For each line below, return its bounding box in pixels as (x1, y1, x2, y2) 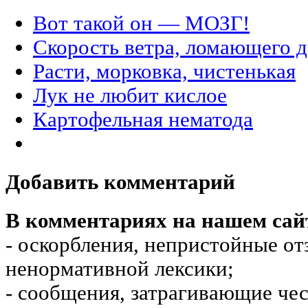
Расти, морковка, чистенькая (33, 59, 296, 83)
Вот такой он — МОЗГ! (33, 11, 250, 35)
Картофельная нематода (33, 107, 253, 131)
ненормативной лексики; (5, 257, 234, 281)
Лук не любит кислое (33, 83, 227, 107)
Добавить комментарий (5, 170, 235, 195)
